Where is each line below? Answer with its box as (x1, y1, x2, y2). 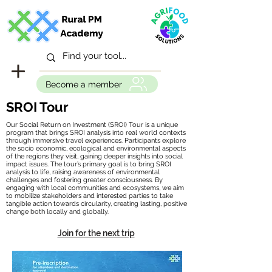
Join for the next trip (57, 228, 135, 238)
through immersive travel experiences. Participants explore (6, 137, 186, 144)
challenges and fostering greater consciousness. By (6, 176, 163, 184)
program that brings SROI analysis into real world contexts (6, 129, 186, 137)
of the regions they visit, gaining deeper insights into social (6, 152, 183, 160)
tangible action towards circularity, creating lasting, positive (6, 200, 187, 208)
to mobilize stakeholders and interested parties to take (6, 192, 173, 200)
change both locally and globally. (6, 208, 109, 216)
